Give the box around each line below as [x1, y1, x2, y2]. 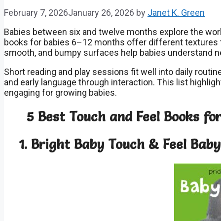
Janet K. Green [147, 7, 205, 18]
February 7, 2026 [4, 7, 68, 18]
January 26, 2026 [68, 7, 134, 18]
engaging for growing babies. [4, 87, 117, 98]
